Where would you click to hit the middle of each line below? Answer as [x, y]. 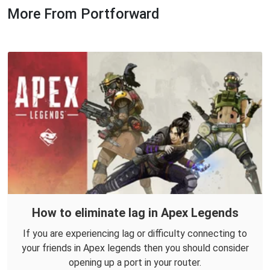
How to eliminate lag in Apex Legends [135, 213]
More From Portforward [83, 14]
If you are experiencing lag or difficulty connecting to [135, 234]
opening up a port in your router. [135, 263]
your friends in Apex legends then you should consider [135, 248]
